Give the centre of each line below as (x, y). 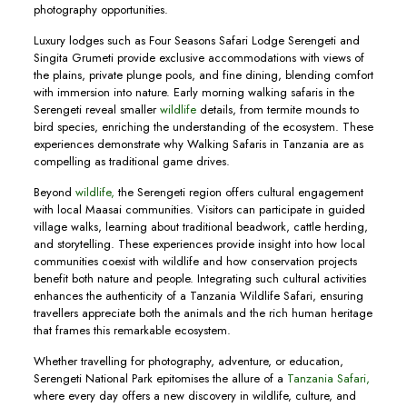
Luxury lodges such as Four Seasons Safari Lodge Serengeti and (196, 40)
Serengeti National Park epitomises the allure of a (158, 378)
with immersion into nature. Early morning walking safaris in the (194, 92)
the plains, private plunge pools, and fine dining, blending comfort (203, 75)
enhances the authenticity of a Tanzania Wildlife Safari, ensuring (198, 296)
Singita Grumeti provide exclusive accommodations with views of (199, 58)
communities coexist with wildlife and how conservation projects (195, 261)
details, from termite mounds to (277, 109)
